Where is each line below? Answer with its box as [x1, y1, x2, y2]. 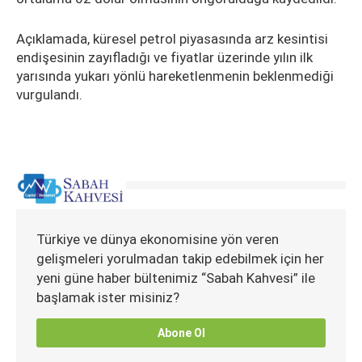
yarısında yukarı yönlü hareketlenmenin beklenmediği [16, 68, 334, 84]
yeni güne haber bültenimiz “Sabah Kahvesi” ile [36, 270, 315, 286]
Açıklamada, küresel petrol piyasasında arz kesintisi [16, 31, 328, 47]
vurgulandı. [16, 86, 82, 103]
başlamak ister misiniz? [36, 289, 179, 305]
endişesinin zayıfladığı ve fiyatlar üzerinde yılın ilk [16, 49, 313, 65]
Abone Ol [157, 326, 205, 339]
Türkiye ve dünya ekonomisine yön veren [36, 231, 279, 247]
